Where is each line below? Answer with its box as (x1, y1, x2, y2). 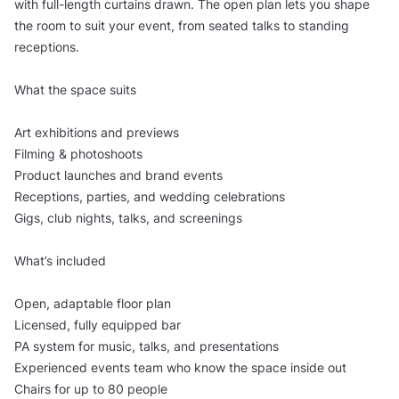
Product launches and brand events (14, 167, 223, 183)
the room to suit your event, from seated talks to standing (14, 18, 349, 34)
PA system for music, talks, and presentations (14, 338, 279, 354)
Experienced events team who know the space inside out (14, 360, 346, 376)
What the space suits (14, 82, 136, 98)
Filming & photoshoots (14, 146, 142, 162)
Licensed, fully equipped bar (14, 317, 181, 333)
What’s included (14, 253, 106, 269)
